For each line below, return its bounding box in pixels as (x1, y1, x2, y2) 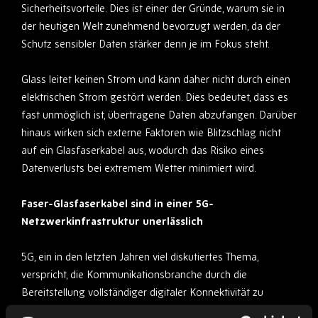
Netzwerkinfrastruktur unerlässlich (21, 214, 203, 229)
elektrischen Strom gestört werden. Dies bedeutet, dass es (21, 90, 288, 104)
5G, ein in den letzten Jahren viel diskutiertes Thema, (21, 250, 258, 264)
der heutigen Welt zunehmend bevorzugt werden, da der (21, 19, 280, 33)
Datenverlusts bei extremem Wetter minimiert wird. (21, 161, 256, 175)
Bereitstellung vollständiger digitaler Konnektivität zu (21, 285, 263, 300)
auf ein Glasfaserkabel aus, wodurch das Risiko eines (21, 143, 264, 158)
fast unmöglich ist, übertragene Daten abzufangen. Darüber (21, 108, 297, 122)
